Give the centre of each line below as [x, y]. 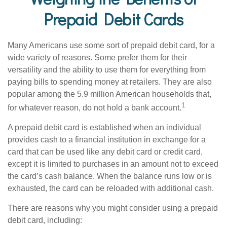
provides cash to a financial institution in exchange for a [107, 140]
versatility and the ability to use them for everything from [107, 70]
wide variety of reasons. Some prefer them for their [97, 58]
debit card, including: [45, 220]
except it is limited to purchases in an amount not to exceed [113, 164]
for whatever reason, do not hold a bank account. [94, 108]
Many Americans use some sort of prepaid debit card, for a [111, 45]
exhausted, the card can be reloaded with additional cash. [111, 188]
